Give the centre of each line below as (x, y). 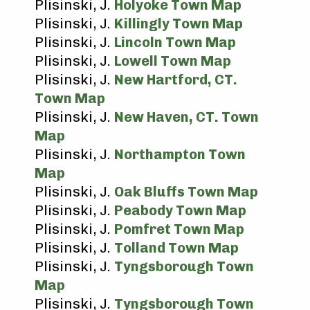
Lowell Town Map (173, 61)
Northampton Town (180, 154)
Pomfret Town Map (179, 229)
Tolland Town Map (176, 248)
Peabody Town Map (180, 210)
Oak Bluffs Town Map (186, 192)
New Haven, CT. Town (186, 117)
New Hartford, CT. (176, 80)
